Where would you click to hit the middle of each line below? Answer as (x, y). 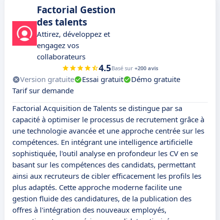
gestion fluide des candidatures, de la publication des (102, 199)
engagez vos (58, 45)
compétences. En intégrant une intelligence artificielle (102, 142)
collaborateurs (61, 57)
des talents (62, 22)
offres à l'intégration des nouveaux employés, (89, 210)
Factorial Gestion (76, 10)
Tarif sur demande (43, 91)
